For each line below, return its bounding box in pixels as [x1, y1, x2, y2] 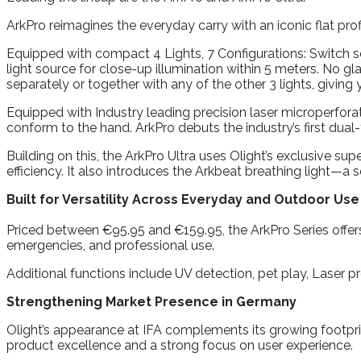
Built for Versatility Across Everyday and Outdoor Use [6, 191, 359, 207]
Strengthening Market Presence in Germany [6, 293, 297, 309]
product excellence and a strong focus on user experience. [6, 337, 353, 353]
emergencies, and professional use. [6, 237, 214, 253]
